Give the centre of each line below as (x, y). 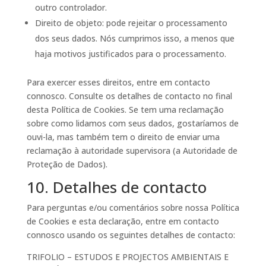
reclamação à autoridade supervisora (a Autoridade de (132, 151)
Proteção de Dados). (67, 164)
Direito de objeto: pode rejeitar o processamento (131, 23)
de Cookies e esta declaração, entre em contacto (123, 221)
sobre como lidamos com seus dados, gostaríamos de (132, 123)
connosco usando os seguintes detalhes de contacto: (131, 235)
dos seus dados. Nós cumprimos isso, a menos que (134, 38)
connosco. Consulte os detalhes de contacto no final (129, 96)
